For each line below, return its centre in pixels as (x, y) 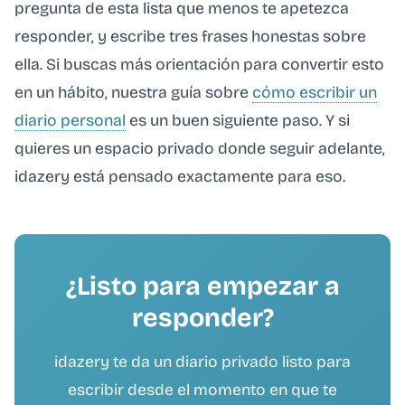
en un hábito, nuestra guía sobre (133, 92)
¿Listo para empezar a (202, 286)
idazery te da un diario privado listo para (202, 362)
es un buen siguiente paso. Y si (238, 120)
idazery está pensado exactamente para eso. (180, 176)
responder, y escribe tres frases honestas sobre (190, 36)
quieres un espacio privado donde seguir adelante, (200, 148)
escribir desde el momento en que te (202, 390)
